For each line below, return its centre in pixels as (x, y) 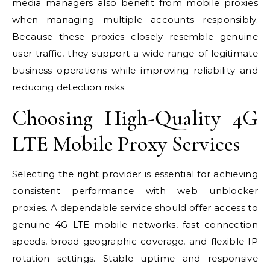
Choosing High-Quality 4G (135, 118)
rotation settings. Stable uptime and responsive (135, 258)
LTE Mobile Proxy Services (126, 144)
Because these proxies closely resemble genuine (135, 36)
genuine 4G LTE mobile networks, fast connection (135, 224)
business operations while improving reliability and (135, 70)
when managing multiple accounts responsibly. (135, 20)
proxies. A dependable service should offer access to (135, 208)
